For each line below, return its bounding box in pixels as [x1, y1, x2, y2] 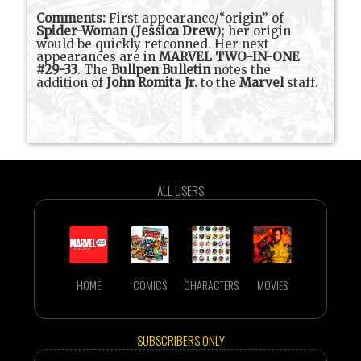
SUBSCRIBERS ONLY [136, 330, 225, 349]
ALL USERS [157, 180, 204, 199]
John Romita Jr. [106, 74, 198, 90]
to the [197, 74, 240, 90]
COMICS [133, 276, 168, 293]
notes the [210, 61, 272, 77]
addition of [36, 74, 107, 90]
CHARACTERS [183, 276, 239, 293]
